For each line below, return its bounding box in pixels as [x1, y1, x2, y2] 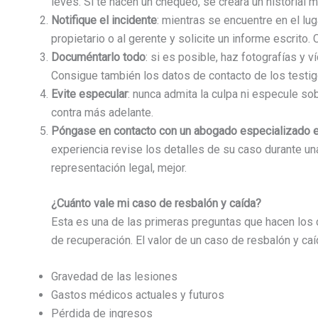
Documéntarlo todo [51, 50, 146, 64]
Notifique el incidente [51, 13, 157, 27]
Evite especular [51, 87, 128, 101]
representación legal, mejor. [51, 160, 187, 175]
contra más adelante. [51, 105, 153, 119]
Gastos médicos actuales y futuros [51, 288, 224, 302]
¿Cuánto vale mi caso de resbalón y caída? [51, 196, 261, 210]
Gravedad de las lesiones [51, 270, 177, 284]
